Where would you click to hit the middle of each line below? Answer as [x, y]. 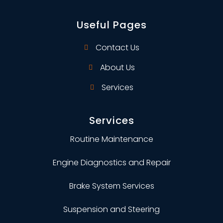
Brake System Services [111, 186]
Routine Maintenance [111, 139]
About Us [117, 67]
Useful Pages [111, 25]
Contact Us [117, 47]
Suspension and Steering [111, 209]
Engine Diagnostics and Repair [111, 162]
